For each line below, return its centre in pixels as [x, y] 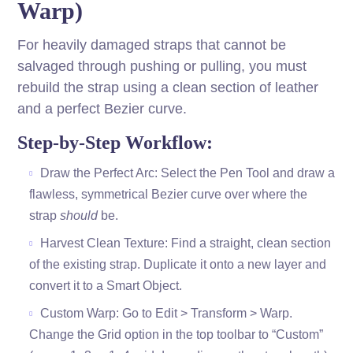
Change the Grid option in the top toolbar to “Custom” [176, 335]
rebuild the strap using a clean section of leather [168, 88]
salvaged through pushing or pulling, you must [162, 67]
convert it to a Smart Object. [106, 286]
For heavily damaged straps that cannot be [152, 45]
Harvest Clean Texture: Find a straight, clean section [186, 243]
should [79, 216]
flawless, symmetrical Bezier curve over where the [169, 195]
